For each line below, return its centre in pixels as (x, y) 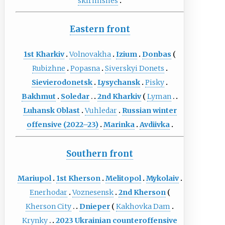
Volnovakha (90, 54)
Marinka (119, 124)
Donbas (157, 54)
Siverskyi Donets (134, 68)
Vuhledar (101, 110)
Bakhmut (39, 96)
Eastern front (100, 29)
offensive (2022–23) (62, 124)
